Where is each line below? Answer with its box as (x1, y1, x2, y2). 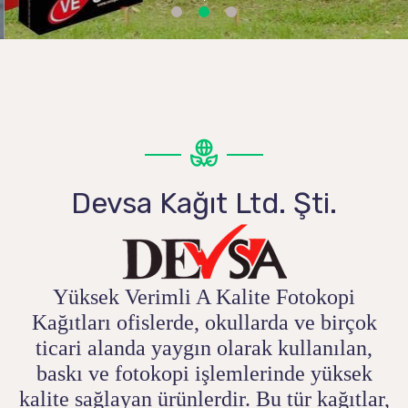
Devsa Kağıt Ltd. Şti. (71, 186, 337, 220)
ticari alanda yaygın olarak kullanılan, (36, 336, 372, 360)
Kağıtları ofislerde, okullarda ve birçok (31, 311, 377, 334)
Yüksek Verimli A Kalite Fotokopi (53, 285, 355, 309)
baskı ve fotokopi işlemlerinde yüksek (36, 362, 372, 385)
